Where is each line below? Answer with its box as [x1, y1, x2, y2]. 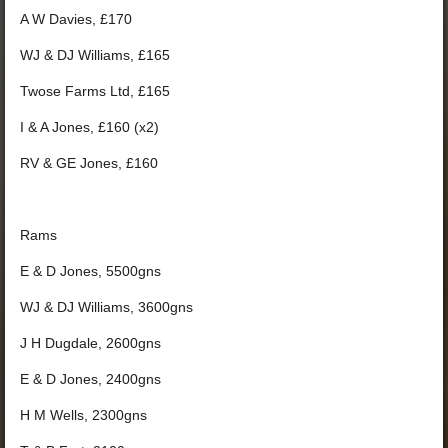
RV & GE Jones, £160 [20, 155, 158, 171]
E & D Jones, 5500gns [20, 263, 161, 279]
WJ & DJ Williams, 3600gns [20, 299, 193, 315]
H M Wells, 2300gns [20, 407, 147, 423]
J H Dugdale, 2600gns [20, 335, 161, 351]
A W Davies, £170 [20, 11, 132, 27]
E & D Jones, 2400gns [20, 371, 161, 387]
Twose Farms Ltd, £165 [20, 83, 170, 99]
